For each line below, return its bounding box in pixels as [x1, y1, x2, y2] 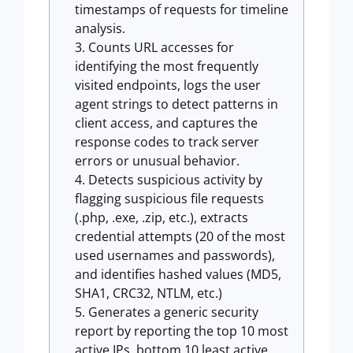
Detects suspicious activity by [88, 171, 262, 188]
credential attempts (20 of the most [75, 228, 285, 245]
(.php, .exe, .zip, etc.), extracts [75, 209, 248, 226]
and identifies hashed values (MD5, [75, 266, 281, 283]
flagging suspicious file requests [75, 190, 264, 207]
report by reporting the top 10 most [75, 322, 288, 340]
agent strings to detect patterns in [75, 95, 278, 113]
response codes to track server [75, 133, 259, 150]
